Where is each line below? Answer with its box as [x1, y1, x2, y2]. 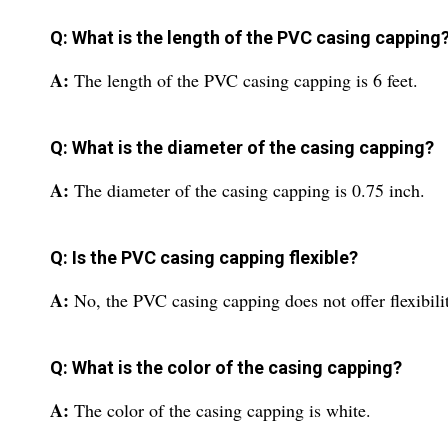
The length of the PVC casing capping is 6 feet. [74, 68, 418, 92]
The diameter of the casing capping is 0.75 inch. [74, 178, 425, 202]
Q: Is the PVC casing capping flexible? [50, 247, 358, 268]
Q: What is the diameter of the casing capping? [50, 137, 434, 158]
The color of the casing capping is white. [74, 398, 371, 422]
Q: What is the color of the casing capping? [50, 357, 402, 378]
